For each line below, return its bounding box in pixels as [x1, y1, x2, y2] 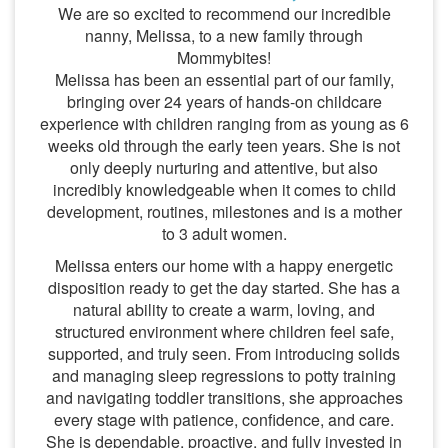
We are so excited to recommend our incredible [57, 2, 391, 25]
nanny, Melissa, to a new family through [85, 24, 363, 47]
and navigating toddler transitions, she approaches [45, 386, 403, 409]
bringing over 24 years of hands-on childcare [66, 90, 382, 113]
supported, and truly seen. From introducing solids [48, 342, 400, 365]
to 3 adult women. [161, 222, 287, 245]
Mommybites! [177, 46, 271, 69]
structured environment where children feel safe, [54, 320, 394, 343]
